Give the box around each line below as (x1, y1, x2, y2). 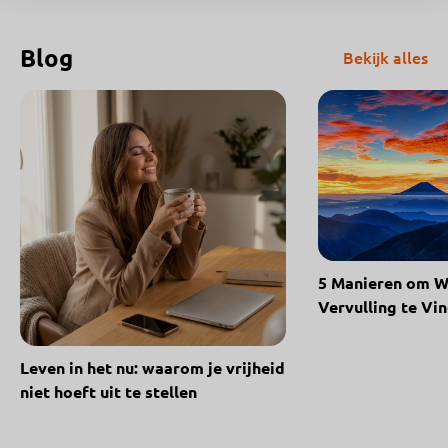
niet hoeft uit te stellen (20, 381, 197, 403)
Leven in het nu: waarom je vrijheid (20, 357, 285, 379)
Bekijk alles (343, 46, 428, 69)
